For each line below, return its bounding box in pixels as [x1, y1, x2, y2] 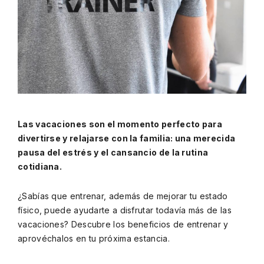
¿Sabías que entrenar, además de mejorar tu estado [18, 191, 228, 201]
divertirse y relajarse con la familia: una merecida [18, 133, 236, 143]
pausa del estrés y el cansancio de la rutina [18, 147, 209, 157]
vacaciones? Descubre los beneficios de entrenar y [18, 219, 229, 229]
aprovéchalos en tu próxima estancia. [18, 233, 170, 243]
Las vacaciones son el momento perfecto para [18, 119, 222, 129]
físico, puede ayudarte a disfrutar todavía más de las [18, 205, 232, 215]
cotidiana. [18, 161, 62, 171]
